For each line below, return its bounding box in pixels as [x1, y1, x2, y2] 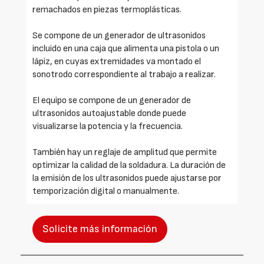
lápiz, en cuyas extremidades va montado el [32, 55, 201, 67]
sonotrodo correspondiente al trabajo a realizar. [32, 68, 216, 80]
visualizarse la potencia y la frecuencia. [32, 120, 183, 132]
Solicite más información [42, 222, 157, 235]
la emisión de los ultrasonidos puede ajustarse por [32, 172, 222, 184]
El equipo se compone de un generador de [32, 94, 191, 106]
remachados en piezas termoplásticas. [32, 4, 181, 15]
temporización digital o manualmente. [32, 185, 179, 197]
